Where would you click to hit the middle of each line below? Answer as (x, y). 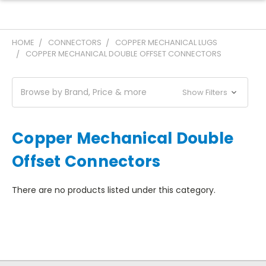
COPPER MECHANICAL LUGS (166, 42)
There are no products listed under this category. (114, 190)
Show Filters (206, 92)
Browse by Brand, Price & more (84, 92)
